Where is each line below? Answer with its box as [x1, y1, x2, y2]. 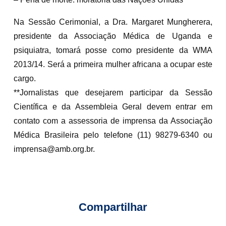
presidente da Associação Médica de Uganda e [14, 31, 212, 40]
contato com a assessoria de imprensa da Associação [14, 116, 212, 125]
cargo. [14, 74, 36, 83]
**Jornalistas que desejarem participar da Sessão [14, 88, 212, 97]
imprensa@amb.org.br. [14, 144, 95, 153]
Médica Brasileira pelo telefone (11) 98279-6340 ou [14, 130, 212, 139]
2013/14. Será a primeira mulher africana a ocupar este [14, 60, 212, 69]
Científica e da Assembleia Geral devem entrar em [14, 102, 212, 111]
